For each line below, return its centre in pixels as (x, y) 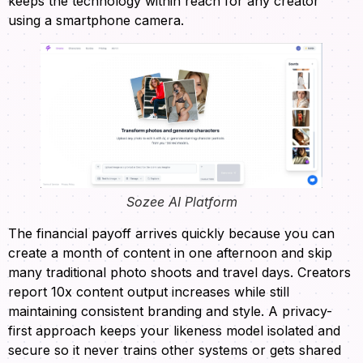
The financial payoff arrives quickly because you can (171, 234)
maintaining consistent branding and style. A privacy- (170, 312)
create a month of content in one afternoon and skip (170, 253)
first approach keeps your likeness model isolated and (174, 331)
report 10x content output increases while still (149, 292)
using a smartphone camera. (96, 20)
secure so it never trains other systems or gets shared (175, 350)
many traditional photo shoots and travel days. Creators (179, 273)
